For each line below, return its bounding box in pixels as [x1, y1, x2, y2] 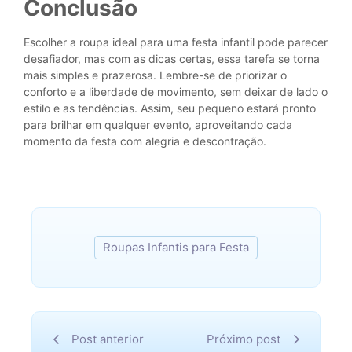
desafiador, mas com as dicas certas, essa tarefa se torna [24, 51, 320, 65]
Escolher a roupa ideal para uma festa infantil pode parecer [24, 35, 328, 49]
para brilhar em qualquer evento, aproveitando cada [24, 117, 292, 131]
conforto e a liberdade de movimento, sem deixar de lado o [24, 84, 328, 98]
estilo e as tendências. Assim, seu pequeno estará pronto [24, 101, 316, 115]
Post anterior [71, 331, 144, 346]
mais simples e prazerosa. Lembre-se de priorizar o [24, 68, 287, 82]
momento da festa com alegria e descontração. [24, 134, 266, 148]
